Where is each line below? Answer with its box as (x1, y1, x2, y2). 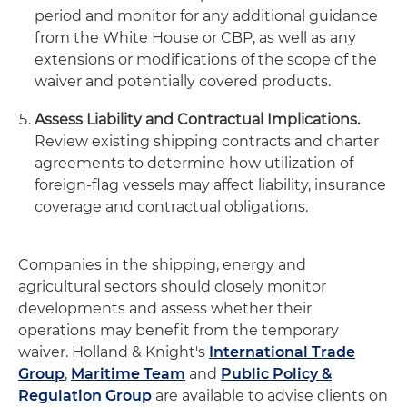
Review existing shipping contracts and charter (35, 133, 379, 150)
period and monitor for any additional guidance (35, 7, 378, 25)
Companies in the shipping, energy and (18, 256, 306, 273)
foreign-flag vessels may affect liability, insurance (35, 176, 386, 194)
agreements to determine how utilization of (35, 154, 353, 172)
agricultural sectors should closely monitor (18, 278, 326, 295)
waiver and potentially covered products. (35, 73, 331, 90)
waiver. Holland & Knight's (18, 343, 209, 361)
